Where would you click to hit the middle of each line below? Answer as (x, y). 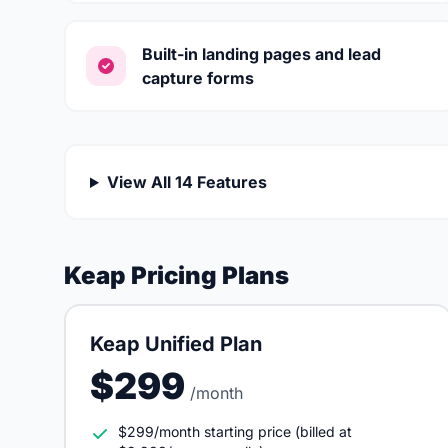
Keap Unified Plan (176, 344)
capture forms (198, 78)
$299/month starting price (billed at (235, 431)
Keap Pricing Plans (176, 275)
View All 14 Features (186, 182)
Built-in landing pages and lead (261, 54)
